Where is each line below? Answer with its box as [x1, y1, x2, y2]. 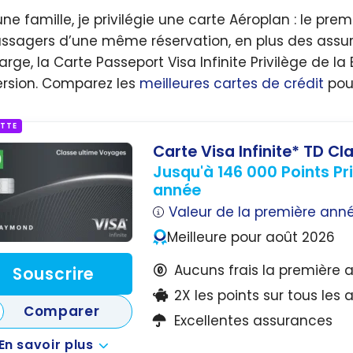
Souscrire [12, 262, 95, 285]
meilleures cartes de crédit [139, 74, 324, 94]
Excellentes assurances [173, 310, 333, 330]
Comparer [23, 301, 100, 321]
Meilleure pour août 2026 [166, 228, 335, 247]
